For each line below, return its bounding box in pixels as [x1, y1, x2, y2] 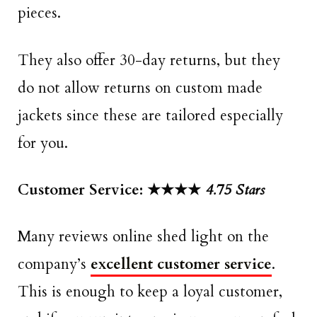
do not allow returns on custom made [18, 77, 263, 98]
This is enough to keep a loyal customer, [18, 282, 282, 303]
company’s [18, 254, 91, 275]
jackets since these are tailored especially [18, 105, 283, 126]
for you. [18, 132, 68, 154]
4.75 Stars [205, 180, 265, 201]
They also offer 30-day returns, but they [18, 50, 280, 71]
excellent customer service [91, 254, 272, 275]
